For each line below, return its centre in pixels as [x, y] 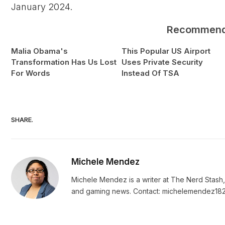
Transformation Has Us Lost [64, 62]
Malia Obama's [39, 51]
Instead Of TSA [150, 73]
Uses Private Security [162, 62]
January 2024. [42, 7]
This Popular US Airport [166, 51]
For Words [31, 73]
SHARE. [22, 119]
